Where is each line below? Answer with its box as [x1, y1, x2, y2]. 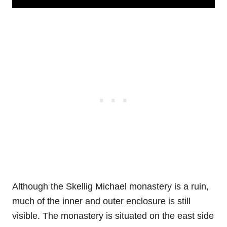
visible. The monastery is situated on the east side [12, 211, 214, 221]
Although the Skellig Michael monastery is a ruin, [12, 181, 209, 192]
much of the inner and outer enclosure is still [12, 196, 191, 207]
